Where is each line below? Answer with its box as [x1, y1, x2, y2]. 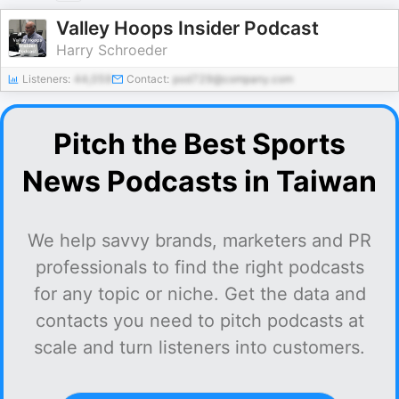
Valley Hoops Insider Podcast [56, 17, 319, 39]
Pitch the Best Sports [53, 126, 346, 161]
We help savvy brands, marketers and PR [28, 230, 371, 251]
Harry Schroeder [56, 41, 167, 59]
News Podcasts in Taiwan [22, 164, 377, 199]
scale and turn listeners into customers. [34, 337, 365, 358]
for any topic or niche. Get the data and [33, 283, 366, 305]
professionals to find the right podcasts [35, 256, 364, 278]
